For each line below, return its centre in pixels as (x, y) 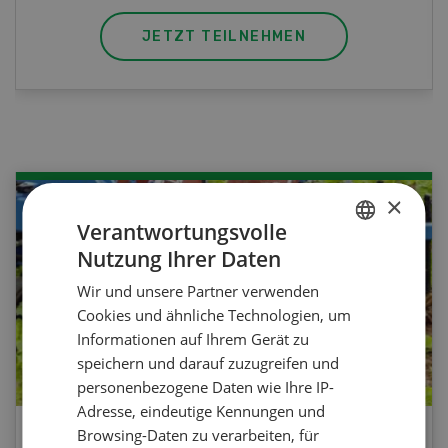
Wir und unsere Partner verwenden (198, 290)
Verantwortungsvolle (182, 231)
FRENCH (360, 295)
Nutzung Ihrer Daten (179, 258)
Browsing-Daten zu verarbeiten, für (198, 434)
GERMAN (362, 261)
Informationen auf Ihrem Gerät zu (193, 338)
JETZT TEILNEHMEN (224, 37)
